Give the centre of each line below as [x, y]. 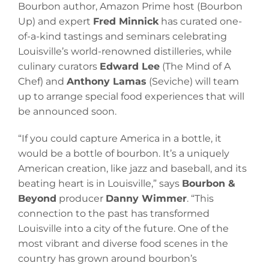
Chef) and [42, 82]
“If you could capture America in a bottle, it [120, 139]
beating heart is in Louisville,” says [100, 184]
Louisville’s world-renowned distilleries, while [125, 52]
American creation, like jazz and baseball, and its [132, 169]
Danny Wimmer [146, 199]
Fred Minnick [126, 22]
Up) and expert [56, 22]
